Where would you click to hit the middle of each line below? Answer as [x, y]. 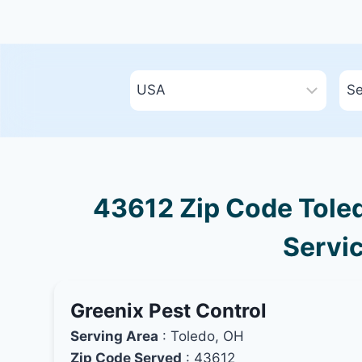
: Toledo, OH [202, 336]
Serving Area [115, 336]
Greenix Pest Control [169, 310]
